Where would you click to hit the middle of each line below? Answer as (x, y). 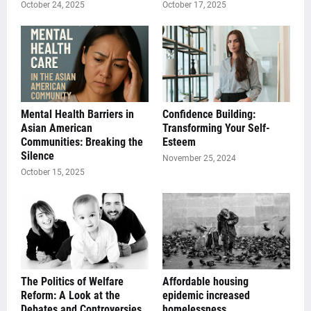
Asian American (57, 128)
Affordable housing (205, 282)
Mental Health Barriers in (77, 115)
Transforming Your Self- (216, 128)
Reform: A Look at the (70, 296)
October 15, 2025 (53, 173)
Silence (37, 156)
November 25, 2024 (199, 159)
